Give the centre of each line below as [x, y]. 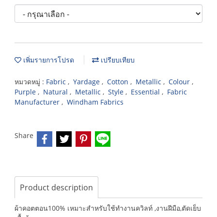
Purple [26, 92]
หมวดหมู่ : [30, 82]
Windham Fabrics [95, 102]
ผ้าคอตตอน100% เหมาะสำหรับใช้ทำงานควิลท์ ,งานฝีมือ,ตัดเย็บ [108, 208]
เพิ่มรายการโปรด [48, 60]
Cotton [119, 82]
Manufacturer [38, 102]
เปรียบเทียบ [117, 60]
